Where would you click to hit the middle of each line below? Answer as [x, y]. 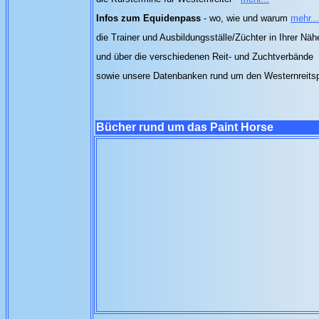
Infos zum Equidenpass [148, 18]
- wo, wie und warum [246, 18]
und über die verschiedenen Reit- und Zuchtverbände [206, 57]
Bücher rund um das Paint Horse [185, 127]
